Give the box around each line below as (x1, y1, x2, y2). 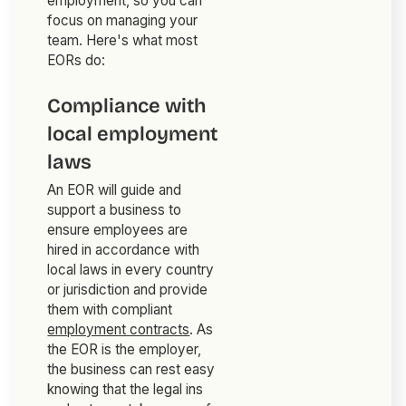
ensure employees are (47, 221, 188, 239)
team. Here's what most (47, 32, 198, 50)
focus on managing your (47, 12, 198, 30)
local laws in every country (47, 261, 215, 279)
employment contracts (47, 321, 190, 339)
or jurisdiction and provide (47, 281, 208, 299)
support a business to (47, 201, 182, 219)
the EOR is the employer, (47, 341, 202, 359)
